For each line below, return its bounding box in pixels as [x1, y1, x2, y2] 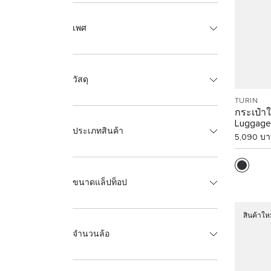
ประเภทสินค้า [73, 126, 123, 135]
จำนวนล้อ [73, 229, 109, 238]
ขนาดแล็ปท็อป [73, 178, 127, 187]
